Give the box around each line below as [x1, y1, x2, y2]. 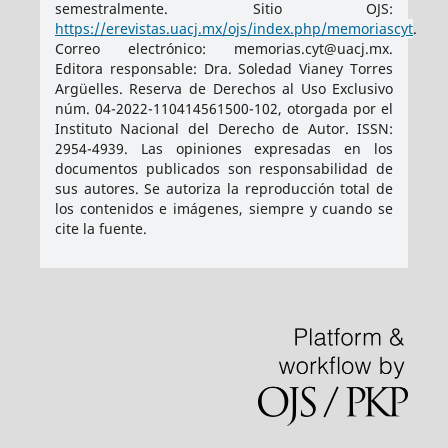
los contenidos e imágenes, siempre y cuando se [54, 199, 394, 219]
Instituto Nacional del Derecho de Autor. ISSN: [54, 119, 394, 139]
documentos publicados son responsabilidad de [54, 159, 394, 179]
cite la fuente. [54, 219, 147, 239]
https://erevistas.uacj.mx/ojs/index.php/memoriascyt [54, 19, 413, 39]
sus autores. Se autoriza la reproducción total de [54, 179, 394, 199]
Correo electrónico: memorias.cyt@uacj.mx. [54, 39, 394, 59]
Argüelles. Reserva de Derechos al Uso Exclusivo [54, 79, 394, 99]
